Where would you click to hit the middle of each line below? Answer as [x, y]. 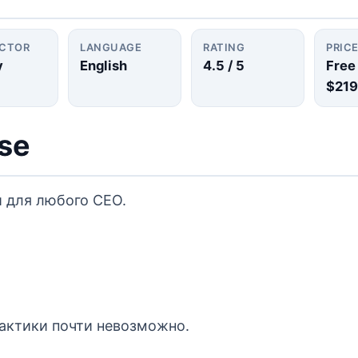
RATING [224, 47]
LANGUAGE [111, 47]
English [103, 66]
